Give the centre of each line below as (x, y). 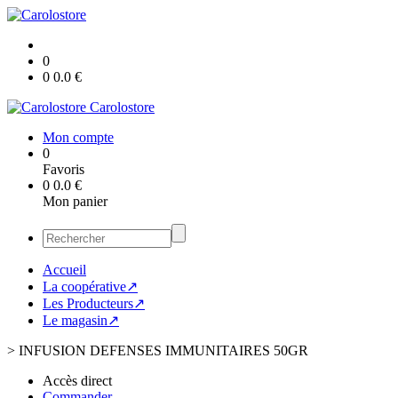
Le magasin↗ (81, 320)
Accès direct (77, 381)
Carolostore (122, 107)
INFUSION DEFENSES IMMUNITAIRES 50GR (163, 350)
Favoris (64, 169)
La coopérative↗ (90, 287)
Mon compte (78, 137)
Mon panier (75, 201)
